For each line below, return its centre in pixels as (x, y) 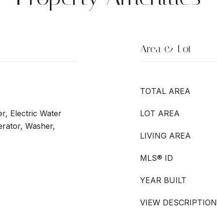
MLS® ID (156, 158)
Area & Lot (166, 49)
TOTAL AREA (165, 91)
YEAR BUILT (163, 180)
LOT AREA (160, 113)
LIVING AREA (165, 136)
